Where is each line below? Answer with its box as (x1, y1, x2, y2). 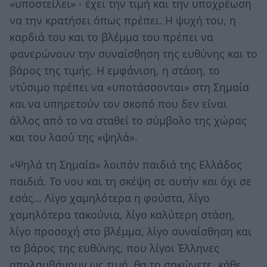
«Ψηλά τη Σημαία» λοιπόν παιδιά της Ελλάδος (10, 157, 242, 172)
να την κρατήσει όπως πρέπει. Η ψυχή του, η (10, 13, 236, 27)
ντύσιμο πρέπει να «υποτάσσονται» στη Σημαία (10, 79, 249, 94)
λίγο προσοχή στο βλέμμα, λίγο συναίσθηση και (10, 223, 252, 238)
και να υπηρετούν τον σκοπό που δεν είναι (10, 96, 227, 111)
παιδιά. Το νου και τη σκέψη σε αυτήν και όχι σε (10, 173, 252, 188)
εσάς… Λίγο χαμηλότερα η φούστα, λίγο (10, 190, 210, 205)
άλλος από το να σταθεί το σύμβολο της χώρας (10, 113, 247, 128)
